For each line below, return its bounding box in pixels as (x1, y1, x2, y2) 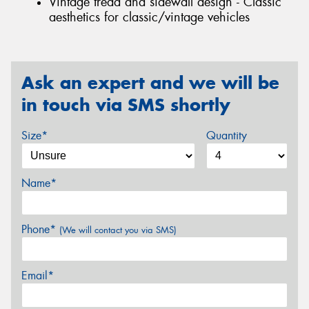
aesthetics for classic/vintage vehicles (49, 8, 250, 26)
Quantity (206, 128, 247, 143)
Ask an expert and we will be (21, 72, 279, 94)
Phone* (21, 222, 59, 237)
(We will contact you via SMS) (59, 224, 177, 236)
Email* (21, 268, 54, 283)
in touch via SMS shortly (21, 94, 230, 117)
